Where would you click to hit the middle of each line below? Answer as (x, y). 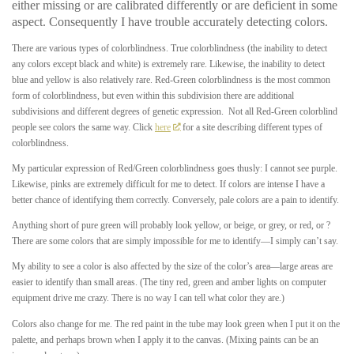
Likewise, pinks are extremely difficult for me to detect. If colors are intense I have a (168, 185)
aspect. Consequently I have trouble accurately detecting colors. (171, 21)
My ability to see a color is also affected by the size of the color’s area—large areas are (172, 267)
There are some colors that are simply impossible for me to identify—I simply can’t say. (175, 241)
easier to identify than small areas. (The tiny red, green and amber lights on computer (169, 282)
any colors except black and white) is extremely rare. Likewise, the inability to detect (168, 64)
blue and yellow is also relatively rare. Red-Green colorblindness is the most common (171, 80)
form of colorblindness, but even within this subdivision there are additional (153, 96)
